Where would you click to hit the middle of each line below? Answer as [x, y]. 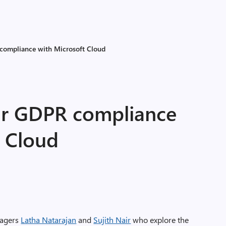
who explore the [160, 220]
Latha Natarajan [49, 220]
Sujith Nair [112, 220]
